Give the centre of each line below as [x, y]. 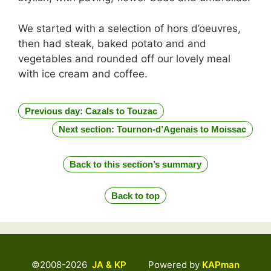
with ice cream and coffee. [83, 73]
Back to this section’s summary [135, 164]
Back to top [135, 196]
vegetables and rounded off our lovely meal [124, 58]
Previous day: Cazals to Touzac [91, 111]
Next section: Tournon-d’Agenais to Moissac [152, 129]
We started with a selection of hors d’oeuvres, [129, 28]
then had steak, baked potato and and [112, 43]
